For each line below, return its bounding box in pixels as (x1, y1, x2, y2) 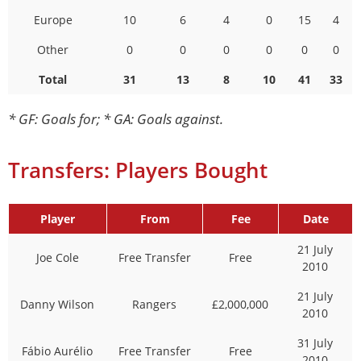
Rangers (132, 297, 176, 313)
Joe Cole (35, 250, 79, 266)
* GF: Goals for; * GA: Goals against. (8, 110, 223, 129)
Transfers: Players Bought (8, 156, 268, 185)
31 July (297, 335, 333, 351)
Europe (33, 12, 73, 28)
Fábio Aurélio (22, 343, 93, 359)
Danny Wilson (20, 297, 94, 313)
